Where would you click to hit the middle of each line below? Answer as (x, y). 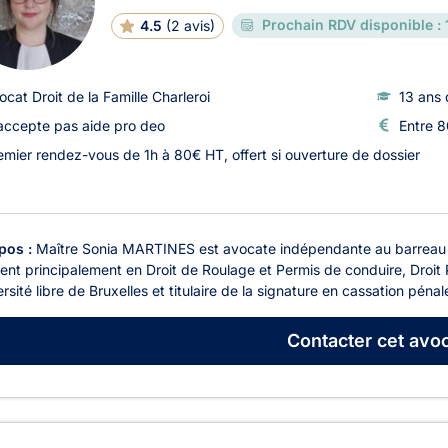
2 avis (190, 25)
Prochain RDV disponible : (351, 25)
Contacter (329, 341)
